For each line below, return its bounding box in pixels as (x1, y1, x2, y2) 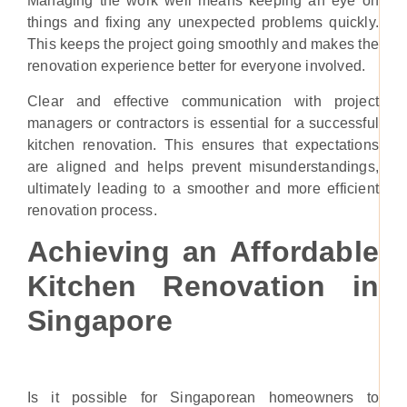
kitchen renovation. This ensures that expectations (27, 136, 379, 153)
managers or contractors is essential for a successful (27, 114, 379, 131)
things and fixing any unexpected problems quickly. (27, 15, 379, 31)
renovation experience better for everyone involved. (27, 58, 366, 74)
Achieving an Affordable (27, 235, 379, 269)
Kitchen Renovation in (27, 270, 379, 303)
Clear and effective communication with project (27, 93, 379, 109)
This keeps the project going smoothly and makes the (27, 36, 379, 53)
